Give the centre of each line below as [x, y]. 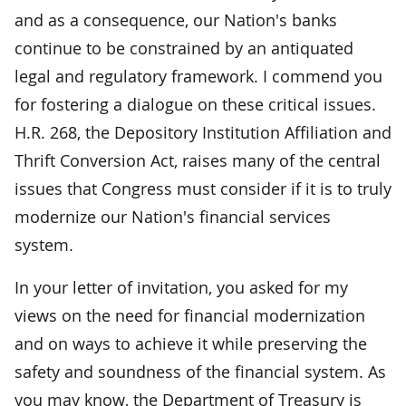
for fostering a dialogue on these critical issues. [195, 104]
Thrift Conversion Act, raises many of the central [198, 160]
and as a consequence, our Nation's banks [176, 19]
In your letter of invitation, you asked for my [181, 287]
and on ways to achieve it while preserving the [191, 343]
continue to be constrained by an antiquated [184, 48]
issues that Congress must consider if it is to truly [203, 188]
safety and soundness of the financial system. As [200, 371]
